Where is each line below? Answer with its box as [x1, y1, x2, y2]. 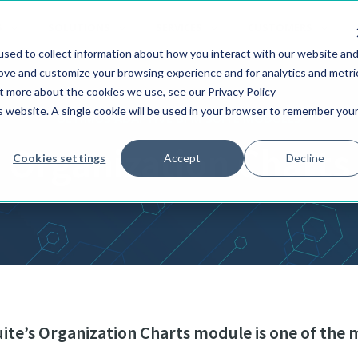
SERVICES [156, 20, 202, 34]
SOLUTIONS [48, 20, 110, 34]
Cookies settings [13, 150, 106, 165]
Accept [163, 150, 201, 165]
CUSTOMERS [248, 20, 312, 34]
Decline [286, 150, 325, 165]
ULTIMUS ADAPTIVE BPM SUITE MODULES [57, 110, 301, 126]
